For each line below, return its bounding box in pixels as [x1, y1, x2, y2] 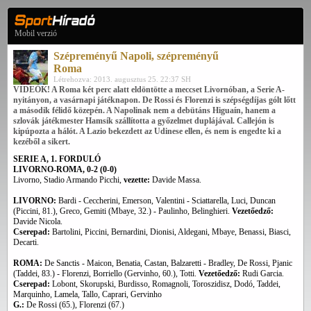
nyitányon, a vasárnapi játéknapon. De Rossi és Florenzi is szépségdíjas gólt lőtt [13, 95, 296, 105]
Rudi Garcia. [242, 269, 284, 278]
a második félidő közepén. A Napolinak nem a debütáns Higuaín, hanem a [13, 106, 276, 115]
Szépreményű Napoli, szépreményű [53, 50, 219, 62]
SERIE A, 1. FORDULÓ [13, 154, 101, 164]
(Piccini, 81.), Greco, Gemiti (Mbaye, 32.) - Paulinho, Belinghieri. [13, 206, 232, 216]
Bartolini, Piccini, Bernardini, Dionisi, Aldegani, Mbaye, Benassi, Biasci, [50, 227, 291, 237]
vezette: [121, 175, 150, 185]
